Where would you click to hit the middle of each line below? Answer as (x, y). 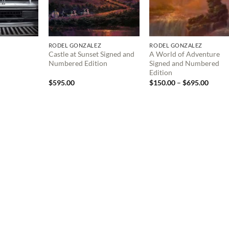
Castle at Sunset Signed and (91, 54)
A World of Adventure (185, 54)
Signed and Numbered (185, 63)
